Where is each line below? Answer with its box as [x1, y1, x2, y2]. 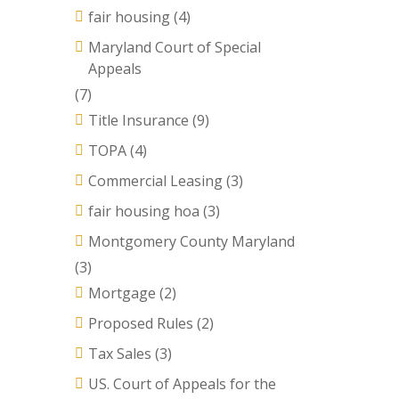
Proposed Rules [87, 313, 193, 333]
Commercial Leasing [87, 171, 223, 191]
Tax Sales [87, 344, 151, 363]
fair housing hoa [87, 201, 199, 221]
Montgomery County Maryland [87, 232, 295, 251]
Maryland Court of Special [87, 37, 261, 57]
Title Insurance [87, 110, 189, 130]
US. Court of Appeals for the [87, 374, 276, 394]
